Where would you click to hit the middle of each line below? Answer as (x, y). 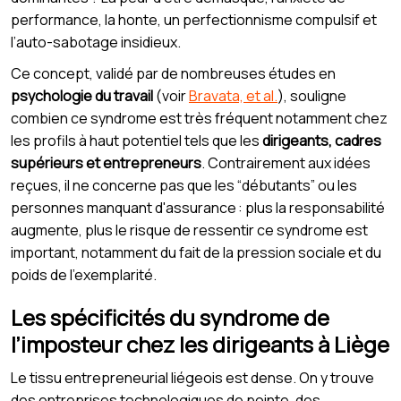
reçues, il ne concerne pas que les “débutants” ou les (184, 185)
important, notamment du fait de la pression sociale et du (196, 252)
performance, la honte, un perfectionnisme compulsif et (194, 19)
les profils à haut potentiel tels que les (137, 140)
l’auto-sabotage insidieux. (96, 42)
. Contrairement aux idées (286, 162)
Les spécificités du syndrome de (170, 317)
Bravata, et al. (233, 95)
